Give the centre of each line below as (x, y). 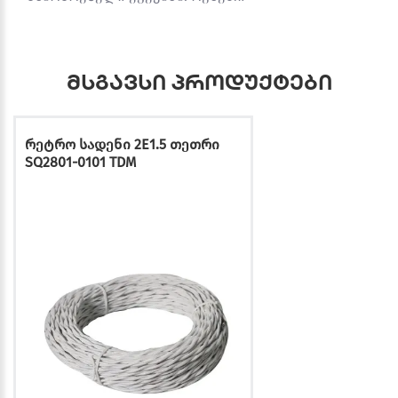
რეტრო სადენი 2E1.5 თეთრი (122, 145)
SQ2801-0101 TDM (80, 163)
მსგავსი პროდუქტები (199, 82)
